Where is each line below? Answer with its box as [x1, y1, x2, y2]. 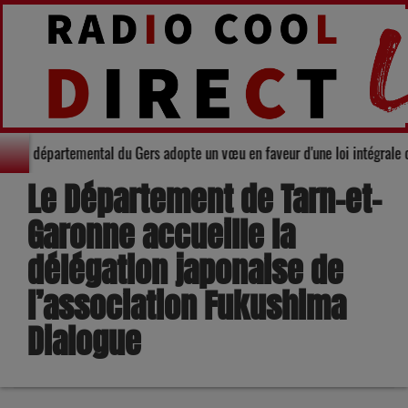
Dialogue [27, 318, 141, 366]
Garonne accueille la [27, 211, 295, 260]
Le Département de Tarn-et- [27, 176, 382, 224]
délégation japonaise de [27, 247, 343, 295]
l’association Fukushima [27, 282, 346, 331]
